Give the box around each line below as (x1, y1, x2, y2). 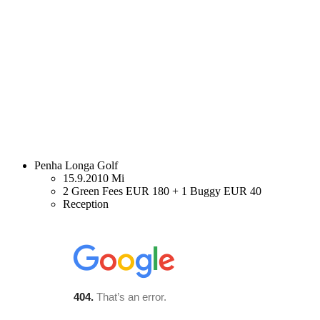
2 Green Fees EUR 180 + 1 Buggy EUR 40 (63, 184, 261, 197)
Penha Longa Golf (34, 159, 118, 171)
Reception (63, 197, 109, 210)
